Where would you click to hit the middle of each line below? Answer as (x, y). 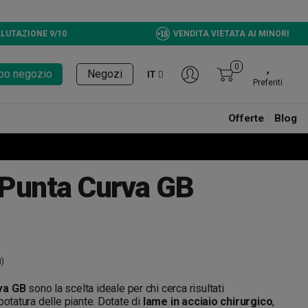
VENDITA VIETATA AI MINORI (232, 33)
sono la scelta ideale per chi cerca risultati (125, 289)
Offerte (246, 119)
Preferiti (268, 83)
